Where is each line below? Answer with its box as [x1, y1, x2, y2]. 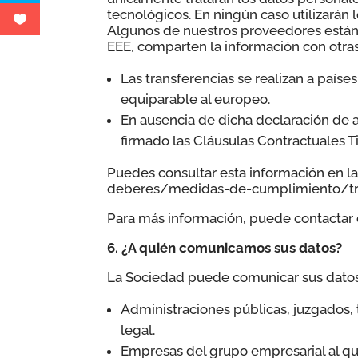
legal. [121, 321, 156, 338]
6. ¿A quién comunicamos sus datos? [107, 239, 343, 256]
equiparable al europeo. [121, 90, 271, 107]
